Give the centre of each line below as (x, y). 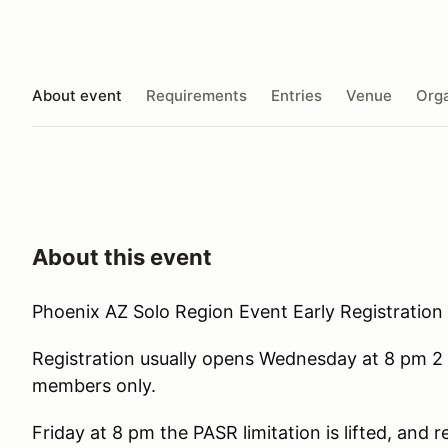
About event (77, 95)
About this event (122, 257)
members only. (94, 385)
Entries (296, 95)
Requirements (196, 95)
